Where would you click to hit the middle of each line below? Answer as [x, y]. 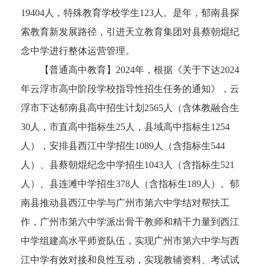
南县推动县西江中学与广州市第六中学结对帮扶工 [125, 203]
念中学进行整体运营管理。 [78, 51]
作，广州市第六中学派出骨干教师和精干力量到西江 [130, 222]
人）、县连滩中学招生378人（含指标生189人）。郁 [130, 184]
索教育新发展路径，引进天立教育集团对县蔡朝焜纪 [130, 32]
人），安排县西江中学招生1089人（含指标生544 [123, 146]
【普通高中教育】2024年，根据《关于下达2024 [130, 70]
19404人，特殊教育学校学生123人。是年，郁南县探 [130, 13]
